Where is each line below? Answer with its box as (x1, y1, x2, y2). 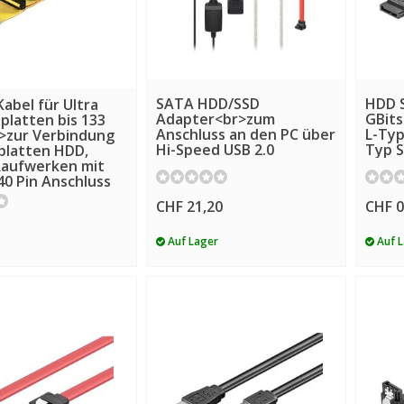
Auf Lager (165, 234, 218, 249)
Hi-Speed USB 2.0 (156, 139, 274, 160)
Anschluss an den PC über (156, 124, 335, 144)
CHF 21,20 (156, 197, 223, 217)
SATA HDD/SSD (156, 93, 260, 114)
